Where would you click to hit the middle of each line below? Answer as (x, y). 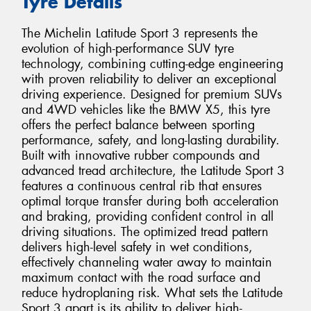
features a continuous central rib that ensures (142, 186)
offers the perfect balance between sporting (138, 125)
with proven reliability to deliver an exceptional (149, 79)
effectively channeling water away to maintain (147, 262)
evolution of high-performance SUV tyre (128, 48)
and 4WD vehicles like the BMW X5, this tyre (146, 109)
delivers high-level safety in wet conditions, (137, 247)
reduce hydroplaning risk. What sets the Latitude (152, 293)
